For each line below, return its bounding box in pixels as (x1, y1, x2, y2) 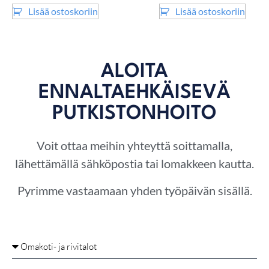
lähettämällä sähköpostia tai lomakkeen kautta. (15, 156, 254, 171)
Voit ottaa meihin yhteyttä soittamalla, (37, 138, 232, 153)
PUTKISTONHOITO (52, 104, 217, 124)
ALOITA (101, 62, 168, 82)
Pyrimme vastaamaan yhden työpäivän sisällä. (17, 183, 252, 198)
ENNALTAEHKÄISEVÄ (38, 83, 231, 103)
